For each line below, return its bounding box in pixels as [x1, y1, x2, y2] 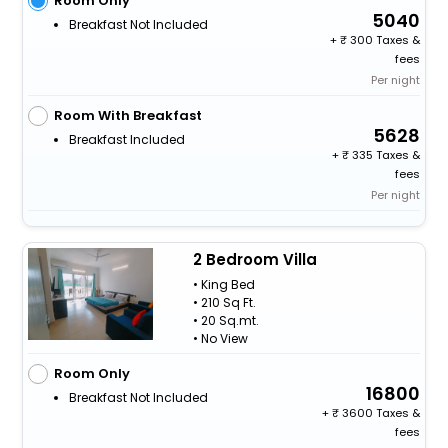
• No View [192, 329, 248, 347]
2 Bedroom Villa [192, 248, 317, 270]
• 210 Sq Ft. [192, 293, 256, 311]
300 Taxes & [347, 31, 421, 48]
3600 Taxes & [339, 404, 421, 421]
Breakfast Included [68, 130, 185, 148]
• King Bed [192, 275, 255, 293]
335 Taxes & [349, 146, 421, 163]
